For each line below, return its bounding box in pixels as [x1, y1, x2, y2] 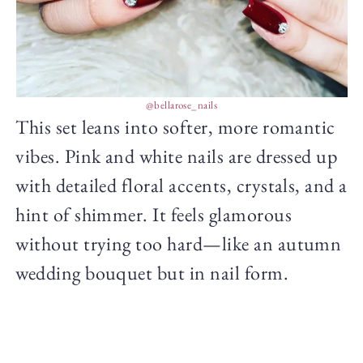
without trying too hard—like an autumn [15, 230, 342, 256]
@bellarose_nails [145, 97, 218, 112]
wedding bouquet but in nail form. [15, 259, 289, 285]
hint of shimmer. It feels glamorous [15, 201, 292, 227]
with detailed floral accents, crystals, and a [15, 172, 348, 198]
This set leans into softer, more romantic [15, 113, 335, 139]
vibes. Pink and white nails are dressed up [15, 143, 338, 169]
